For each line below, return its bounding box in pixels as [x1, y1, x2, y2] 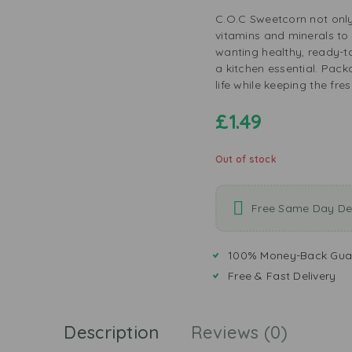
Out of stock [215, 153, 277, 165]
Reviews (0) [190, 321, 288, 343]
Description [64, 321, 159, 343]
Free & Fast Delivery [228, 269, 336, 283]
